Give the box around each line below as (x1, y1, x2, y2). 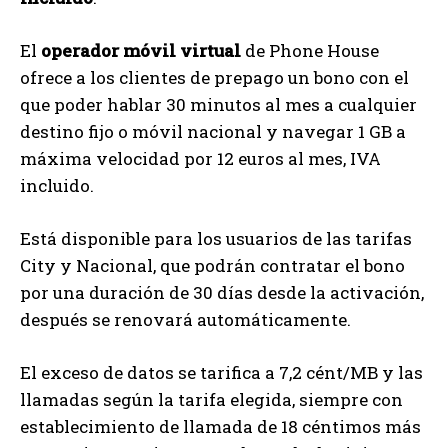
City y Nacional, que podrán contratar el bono (20, 254, 405, 278)
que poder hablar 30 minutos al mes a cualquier (20, 93, 417, 117)
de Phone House (241, 39, 379, 63)
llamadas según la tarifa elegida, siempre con (20, 388, 403, 412)
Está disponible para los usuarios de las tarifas (20, 227, 412, 251)
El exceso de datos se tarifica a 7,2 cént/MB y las (20, 361, 423, 385)
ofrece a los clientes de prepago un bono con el (20, 66, 409, 90)
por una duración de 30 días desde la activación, (20, 281, 424, 305)
